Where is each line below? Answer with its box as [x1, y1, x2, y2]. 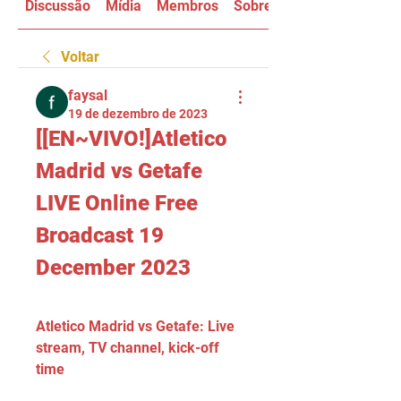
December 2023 [36, 255, 191, 280]
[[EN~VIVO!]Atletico [36, 126, 226, 151]
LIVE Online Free [36, 191, 198, 216]
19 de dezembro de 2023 [68, 107, 208, 121]
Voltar [61, 48, 99, 65]
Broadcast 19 [36, 223, 164, 248]
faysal [68, 87, 107, 104]
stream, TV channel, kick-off [36, 339, 219, 356]
